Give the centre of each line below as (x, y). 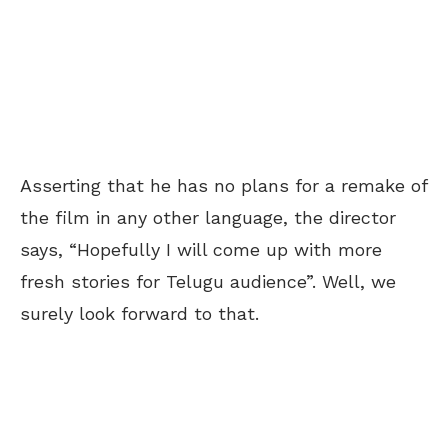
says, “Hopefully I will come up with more (201, 249)
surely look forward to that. (139, 313)
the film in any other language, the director (208, 217)
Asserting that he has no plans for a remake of (223, 185)
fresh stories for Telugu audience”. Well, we (208, 281)
